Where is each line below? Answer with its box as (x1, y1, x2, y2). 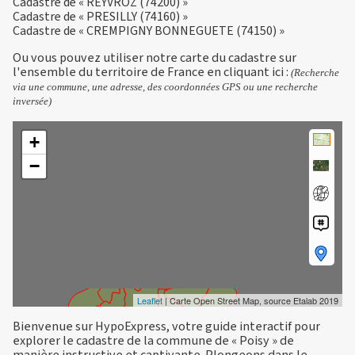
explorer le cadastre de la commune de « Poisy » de (13, 330, 294, 349)
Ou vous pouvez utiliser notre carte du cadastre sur (13, 48, 296, 67)
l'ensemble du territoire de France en (13, 63, 223, 82)
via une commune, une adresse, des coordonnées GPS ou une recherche (13, 81, 318, 94)
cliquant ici (223, 63, 284, 82)
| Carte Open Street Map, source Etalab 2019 (162, 293, 338, 307)
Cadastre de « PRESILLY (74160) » (13, 8, 188, 26)
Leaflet (137, 293, 162, 307)
